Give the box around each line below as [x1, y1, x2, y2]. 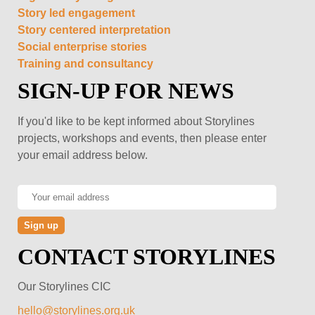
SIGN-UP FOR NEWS [18, 77, 234, 103]
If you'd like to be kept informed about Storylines [18, 115, 255, 127]
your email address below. [18, 148, 148, 161]
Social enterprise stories [18, 40, 147, 53]
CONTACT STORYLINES [18, 243, 276, 269]
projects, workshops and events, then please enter [18, 131, 266, 144]
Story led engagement [18, 6, 135, 19]
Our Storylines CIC [18, 280, 111, 292]
